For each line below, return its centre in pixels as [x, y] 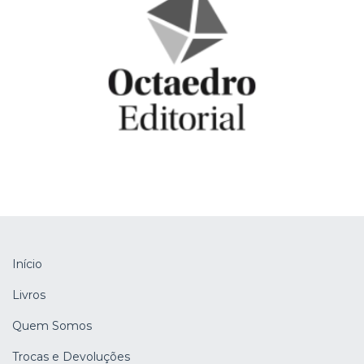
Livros [29, 295]
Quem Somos [52, 326]
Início [27, 264]
